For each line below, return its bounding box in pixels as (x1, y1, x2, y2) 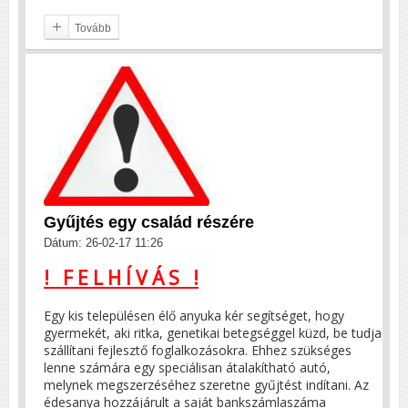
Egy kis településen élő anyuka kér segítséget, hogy (44, 306, 344, 324)
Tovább (75, 21, 111, 35)
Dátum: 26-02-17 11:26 (44, 235, 163, 250)
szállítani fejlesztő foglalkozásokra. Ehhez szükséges (44, 341, 352, 359)
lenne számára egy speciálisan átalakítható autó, (44, 358, 331, 376)
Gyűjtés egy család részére (44, 212, 254, 231)
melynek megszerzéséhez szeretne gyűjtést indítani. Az (44, 375, 369, 393)
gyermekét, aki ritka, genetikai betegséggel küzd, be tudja (44, 323, 382, 342)
